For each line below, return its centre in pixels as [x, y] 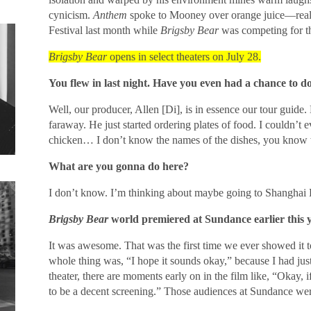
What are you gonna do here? [118, 166]
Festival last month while [104, 30]
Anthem [110, 15]
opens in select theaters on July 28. [184, 57]
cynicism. [70, 15]
